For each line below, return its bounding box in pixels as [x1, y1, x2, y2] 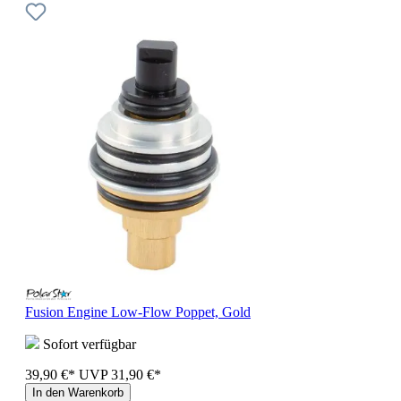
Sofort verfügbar [39, 336, 136, 352]
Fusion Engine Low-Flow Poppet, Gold [25, 303, 251, 320]
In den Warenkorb [32, 385, 124, 399]
